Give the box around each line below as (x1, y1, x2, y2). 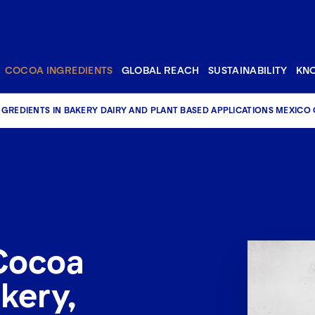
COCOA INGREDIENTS (4, 63, 113, 76)
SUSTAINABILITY (207, 63, 288, 76)
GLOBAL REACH (121, 63, 200, 76)
